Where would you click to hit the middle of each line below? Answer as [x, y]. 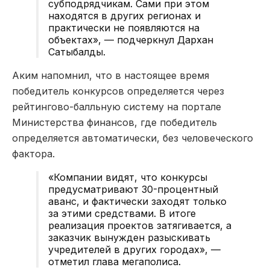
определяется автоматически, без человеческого [133, 138]
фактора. [33, 153]
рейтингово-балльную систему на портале [117, 106]
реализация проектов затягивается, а [140, 225]
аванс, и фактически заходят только [137, 201]
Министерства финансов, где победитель [115, 122]
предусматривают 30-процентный [133, 189]
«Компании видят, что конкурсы [128, 177]
